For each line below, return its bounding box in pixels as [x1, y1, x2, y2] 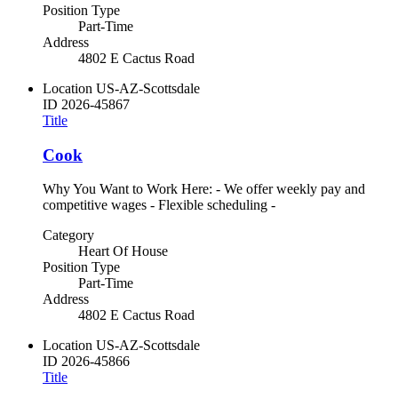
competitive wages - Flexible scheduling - [43, 197, 275, 213]
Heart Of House [78, 243, 168, 259]
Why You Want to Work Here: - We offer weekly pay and [43, 181, 365, 197]
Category [43, 227, 94, 243]
